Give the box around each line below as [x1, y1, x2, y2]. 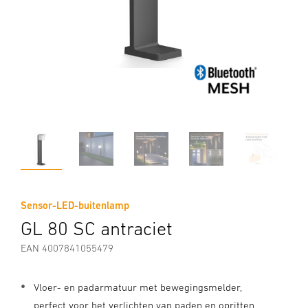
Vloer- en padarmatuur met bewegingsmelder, [34, 281, 242, 293]
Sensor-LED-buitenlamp [21, 199, 129, 211]
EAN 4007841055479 [21, 242, 113, 254]
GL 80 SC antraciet [21, 217, 173, 239]
